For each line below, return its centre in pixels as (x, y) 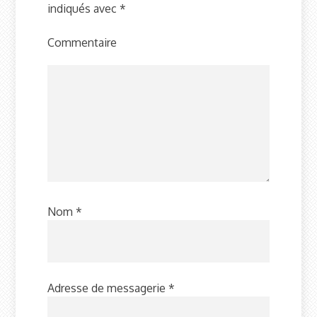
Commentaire (82, 43)
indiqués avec (84, 9)
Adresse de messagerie (108, 288)
